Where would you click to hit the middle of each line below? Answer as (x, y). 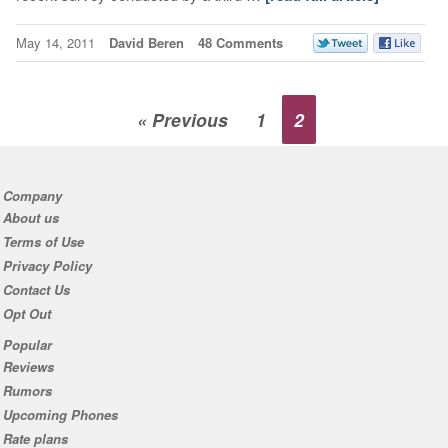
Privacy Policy (47, 265)
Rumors (27, 390)
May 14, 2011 (57, 42)
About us (30, 217)
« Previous (182, 120)
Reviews (28, 366)
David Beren (146, 42)
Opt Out (26, 313)
